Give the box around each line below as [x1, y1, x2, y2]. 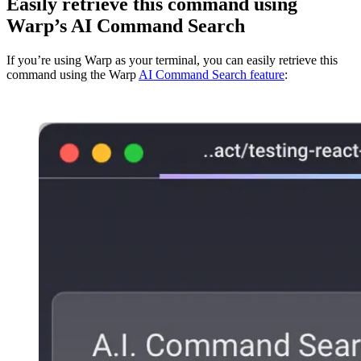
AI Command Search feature [139, 67, 284, 81]
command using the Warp [6, 67, 139, 81]
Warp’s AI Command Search [6, 15, 245, 36]
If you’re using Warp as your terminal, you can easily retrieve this [6, 52, 338, 67]
